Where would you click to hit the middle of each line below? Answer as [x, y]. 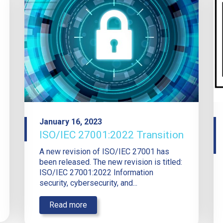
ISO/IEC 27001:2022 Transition [111, 135]
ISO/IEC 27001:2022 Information [96, 173]
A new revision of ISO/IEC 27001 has [104, 152]
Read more [68, 205]
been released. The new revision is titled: [111, 162]
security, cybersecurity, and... [88, 183]
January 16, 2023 [71, 122]
